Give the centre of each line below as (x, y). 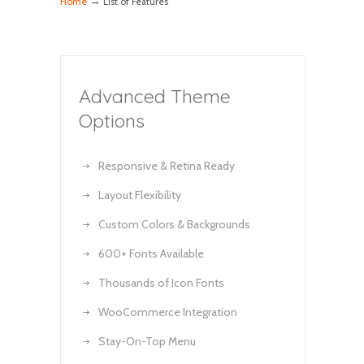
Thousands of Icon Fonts (161, 283)
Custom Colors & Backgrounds (174, 224)
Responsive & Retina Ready (167, 166)
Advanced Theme (155, 96)
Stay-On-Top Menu (147, 341)
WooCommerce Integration (168, 312)
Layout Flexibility (140, 195)
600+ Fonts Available (151, 253)
